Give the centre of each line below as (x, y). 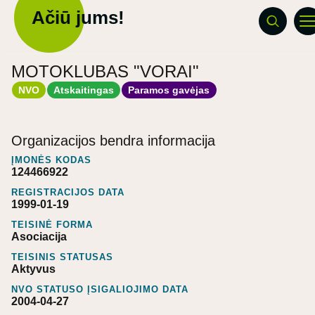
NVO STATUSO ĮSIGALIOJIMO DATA (100, 289)
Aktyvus (33, 269)
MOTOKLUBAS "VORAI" (105, 71)
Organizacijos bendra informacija (113, 140)
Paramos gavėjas (169, 90)
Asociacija (39, 236)
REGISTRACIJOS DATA (68, 192)
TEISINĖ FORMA (52, 224)
